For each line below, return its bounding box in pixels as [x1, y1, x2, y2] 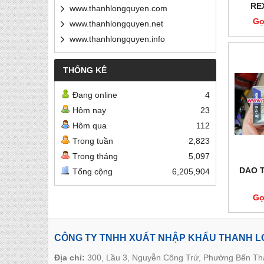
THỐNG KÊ [63, 65, 107, 75]
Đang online [72, 90, 117, 100]
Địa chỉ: [54, 253, 85, 263]
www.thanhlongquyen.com [70, 4, 167, 14]
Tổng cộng [72, 167, 113, 177]
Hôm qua [72, 121, 107, 131]
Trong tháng [72, 151, 118, 161]
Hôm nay [72, 105, 106, 115]
